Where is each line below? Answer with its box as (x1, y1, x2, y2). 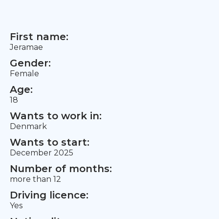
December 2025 (10, 148, 73, 157)
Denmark (10, 122, 47, 131)
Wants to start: (10, 136, 89, 148)
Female (10, 69, 39, 78)
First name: (10, 31, 68, 43)
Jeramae (10, 43, 43, 52)
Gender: (10, 57, 51, 69)
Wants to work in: (10, 110, 102, 122)
